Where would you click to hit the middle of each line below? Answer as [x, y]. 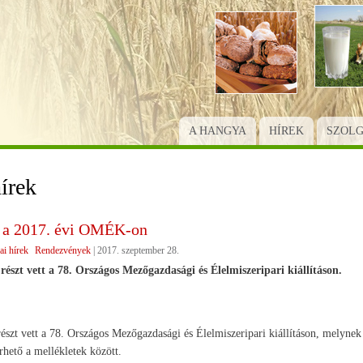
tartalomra [205, 45]
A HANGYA [217, 130]
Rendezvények [62, 250]
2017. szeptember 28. [138, 250]
